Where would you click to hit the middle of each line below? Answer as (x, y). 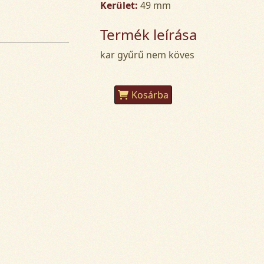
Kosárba (150, 95)
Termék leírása (149, 34)
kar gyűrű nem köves (148, 55)
